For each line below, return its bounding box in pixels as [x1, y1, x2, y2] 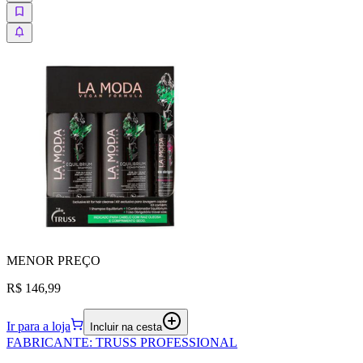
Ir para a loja [6, 319, 70, 334]
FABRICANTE [6, 335, 89, 350]
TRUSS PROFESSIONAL [96, 335, 237, 350]
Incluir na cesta [90, 321, 162, 334]
